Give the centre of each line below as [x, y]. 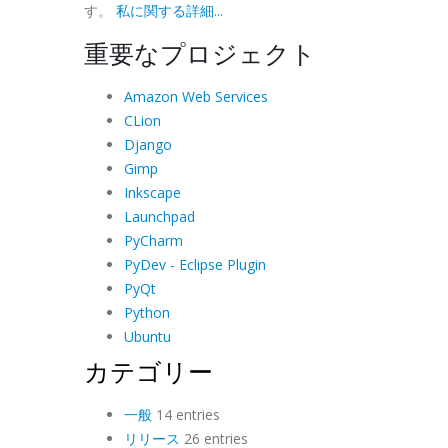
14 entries [185, 414]
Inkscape [152, 192]
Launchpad [159, 216]
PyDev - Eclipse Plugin [194, 264]
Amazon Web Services [195, 96]
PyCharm [153, 240]
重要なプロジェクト [199, 52]
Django [147, 144]
